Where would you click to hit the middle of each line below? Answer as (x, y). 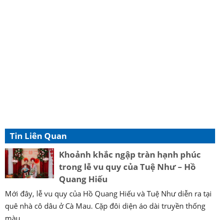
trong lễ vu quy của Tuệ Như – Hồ (127, 166)
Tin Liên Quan (38, 136)
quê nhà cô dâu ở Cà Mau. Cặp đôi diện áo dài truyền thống (105, 206)
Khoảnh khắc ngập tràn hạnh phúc (130, 154)
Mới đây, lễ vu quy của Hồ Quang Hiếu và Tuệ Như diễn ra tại (108, 193)
